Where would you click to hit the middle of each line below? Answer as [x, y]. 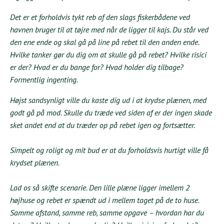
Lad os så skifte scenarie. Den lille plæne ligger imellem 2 [100, 187]
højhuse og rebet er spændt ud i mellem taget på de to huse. [104, 200]
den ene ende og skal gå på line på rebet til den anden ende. [105, 42]
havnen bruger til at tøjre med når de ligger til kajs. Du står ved [109, 29]
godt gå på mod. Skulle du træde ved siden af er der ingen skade [111, 112]
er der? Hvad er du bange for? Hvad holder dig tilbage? [97, 67]
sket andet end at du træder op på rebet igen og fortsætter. [102, 125]
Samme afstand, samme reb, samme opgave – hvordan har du [107, 212]
